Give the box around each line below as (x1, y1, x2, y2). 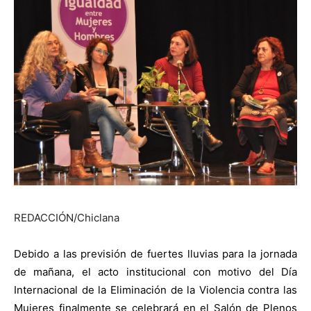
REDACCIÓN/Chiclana (14, 210, 119, 224)
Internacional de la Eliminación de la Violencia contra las (14, 283, 297, 296)
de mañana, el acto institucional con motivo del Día (14, 264, 297, 278)
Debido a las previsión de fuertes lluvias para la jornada (14, 246, 297, 260)
